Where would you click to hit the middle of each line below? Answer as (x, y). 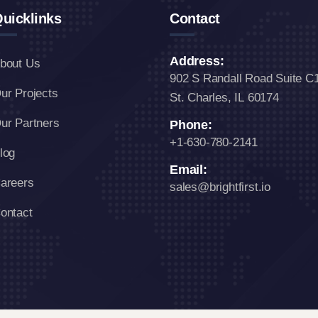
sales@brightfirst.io (220, 187)
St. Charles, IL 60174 (224, 98)
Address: (197, 61)
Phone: (191, 125)
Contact (195, 18)
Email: (188, 170)
